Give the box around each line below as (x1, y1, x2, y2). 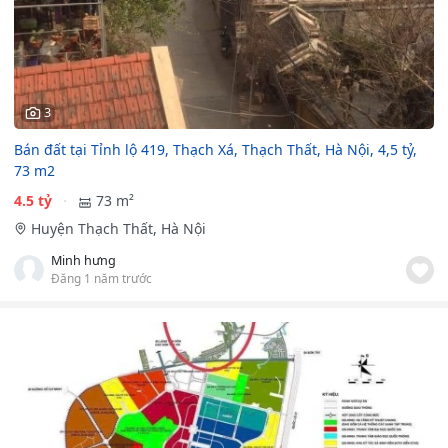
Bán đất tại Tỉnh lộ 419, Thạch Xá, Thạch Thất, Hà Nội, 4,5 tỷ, (14, 139, 417, 159)
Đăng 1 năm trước (51, 270, 152, 287)
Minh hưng (51, 252, 116, 270)
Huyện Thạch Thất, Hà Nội (30, 219, 206, 239)
